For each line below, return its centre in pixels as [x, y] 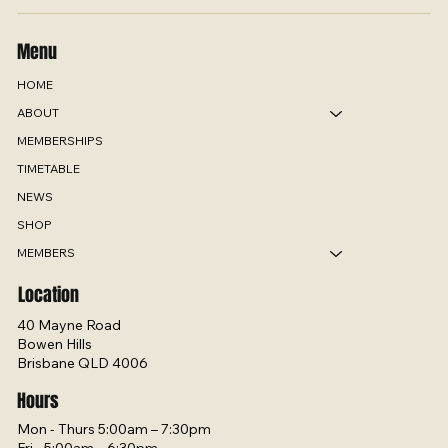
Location [48, 295]
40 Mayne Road [69, 324]
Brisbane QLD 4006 [83, 362]
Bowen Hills [55, 343]
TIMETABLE [49, 169]
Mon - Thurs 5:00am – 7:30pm [114, 429]
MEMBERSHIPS [60, 141]
